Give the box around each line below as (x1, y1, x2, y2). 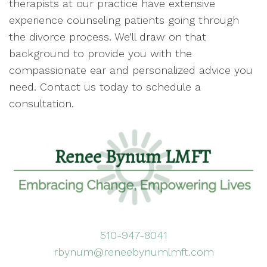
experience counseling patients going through (9, 14, 239, 26)
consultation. (9, 97, 74, 110)
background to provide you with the (9, 47, 192, 60)
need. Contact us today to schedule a (9, 80, 201, 93)
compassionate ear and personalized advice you (9, 64, 253, 76)
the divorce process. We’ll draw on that (9, 30, 206, 43)
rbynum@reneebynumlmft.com (53, 245, 214, 258)
